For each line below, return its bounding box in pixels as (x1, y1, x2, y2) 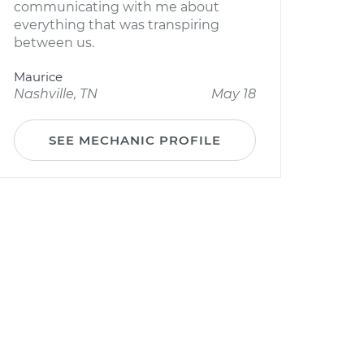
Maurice (14, 69, 63, 84)
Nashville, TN (14, 86, 97, 102)
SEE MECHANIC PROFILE (49, 132, 221, 148)
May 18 (211, 86, 256, 102)
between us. (14, 35, 94, 50)
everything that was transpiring (14, 17, 219, 32)
